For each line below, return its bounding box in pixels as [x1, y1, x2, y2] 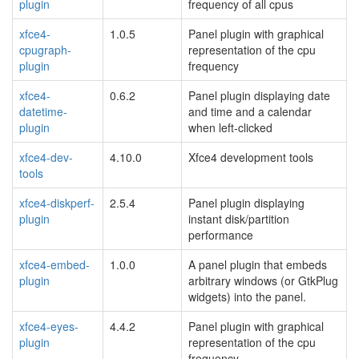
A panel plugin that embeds [188, 256, 327, 272]
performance [188, 226, 253, 243]
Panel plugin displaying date [188, 87, 330, 103]
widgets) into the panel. [188, 288, 306, 305]
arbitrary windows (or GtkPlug [188, 272, 338, 288]
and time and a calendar [188, 103, 312, 119]
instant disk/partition [188, 210, 289, 227]
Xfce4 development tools [188, 148, 313, 165]
